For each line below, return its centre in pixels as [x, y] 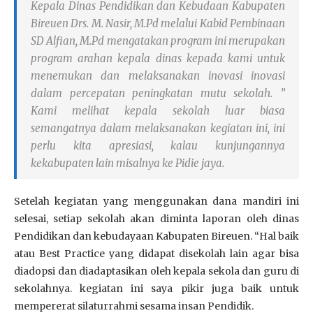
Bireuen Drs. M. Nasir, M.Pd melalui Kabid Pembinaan [158, 23]
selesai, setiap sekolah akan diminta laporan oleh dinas [156, 218]
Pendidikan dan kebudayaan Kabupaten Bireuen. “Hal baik [156, 236]
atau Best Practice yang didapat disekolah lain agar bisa [156, 253]
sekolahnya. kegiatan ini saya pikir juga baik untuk [156, 288]
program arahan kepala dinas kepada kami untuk [158, 58]
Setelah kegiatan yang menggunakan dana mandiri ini [156, 201]
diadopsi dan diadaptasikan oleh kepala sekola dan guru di [156, 271]
